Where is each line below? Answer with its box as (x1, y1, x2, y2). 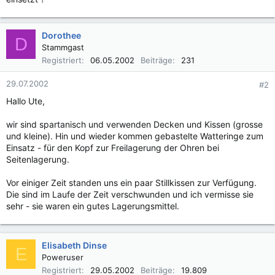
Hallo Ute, (6, 96, 45, 106)
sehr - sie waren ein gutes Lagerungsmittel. (6, 201, 179, 211)
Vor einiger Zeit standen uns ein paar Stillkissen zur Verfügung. (6, 177, 257, 188)
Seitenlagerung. (6, 154, 69, 165)
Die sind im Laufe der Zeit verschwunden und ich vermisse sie (6, 189, 254, 199)
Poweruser (42, 252, 83, 262)
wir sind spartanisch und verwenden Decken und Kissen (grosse (6, 119, 263, 130)
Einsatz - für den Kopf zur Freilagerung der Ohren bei (6, 142, 219, 153)
